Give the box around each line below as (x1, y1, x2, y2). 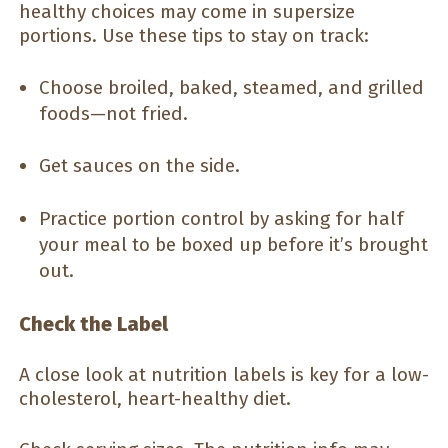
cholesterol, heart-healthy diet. (19, 387, 291, 411)
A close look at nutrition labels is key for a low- (19, 363, 429, 387)
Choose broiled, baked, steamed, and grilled (39, 75, 424, 99)
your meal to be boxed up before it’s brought (39, 233, 428, 257)
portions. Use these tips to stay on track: (19, 24, 369, 48)
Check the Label (19, 311, 168, 336)
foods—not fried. (39, 101, 188, 125)
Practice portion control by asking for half (39, 207, 404, 231)
